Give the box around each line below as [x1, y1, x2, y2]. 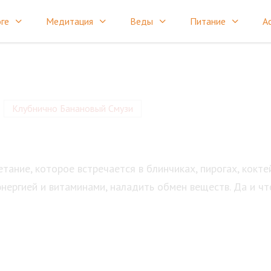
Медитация [46, 15, 93, 27]
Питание [190, 15, 226, 27]
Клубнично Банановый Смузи [12, 102, 133, 114]
